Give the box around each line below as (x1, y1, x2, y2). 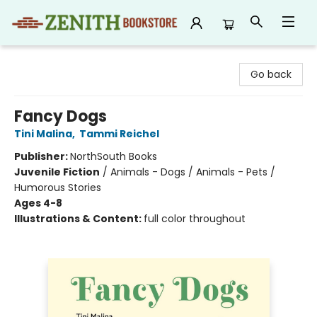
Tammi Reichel (79, 127, 159, 141)
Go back (250, 67, 292, 81)
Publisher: (14, 149, 70, 163)
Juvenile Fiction (14, 165, 100, 179)
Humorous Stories (14, 180, 101, 195)
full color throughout (144, 212, 246, 226)
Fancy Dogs (14, 105, 107, 127)
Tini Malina (14, 127, 72, 141)
